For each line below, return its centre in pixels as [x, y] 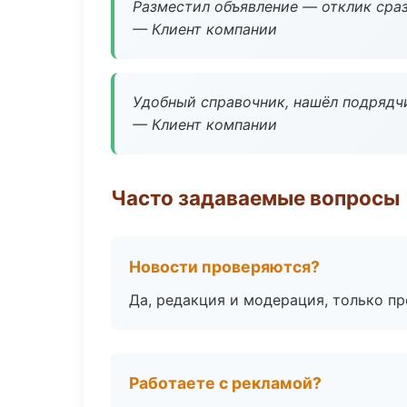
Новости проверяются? [224, 267]
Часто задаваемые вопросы [255, 198]
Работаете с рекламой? [225, 383]
